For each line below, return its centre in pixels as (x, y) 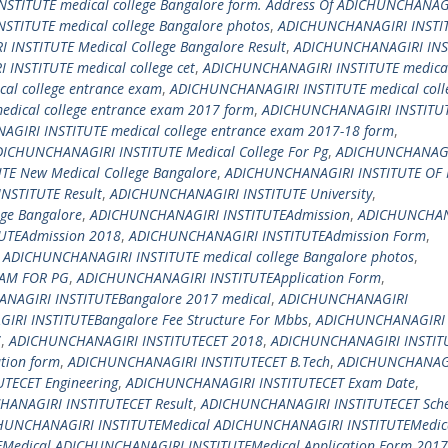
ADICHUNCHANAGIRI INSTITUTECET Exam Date (270, 382)
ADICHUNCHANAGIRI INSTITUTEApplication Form (229, 277)
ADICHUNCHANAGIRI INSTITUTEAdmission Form (277, 235)
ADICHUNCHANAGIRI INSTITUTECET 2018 (136, 340)
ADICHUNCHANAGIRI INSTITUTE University (241, 193)
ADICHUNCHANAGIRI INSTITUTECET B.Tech (199, 361)
